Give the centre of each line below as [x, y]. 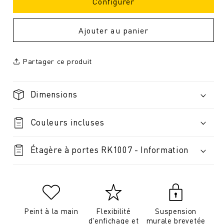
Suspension [176, 211]
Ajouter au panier [113, 30]
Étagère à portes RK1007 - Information [109, 150]
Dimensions [54, 94]
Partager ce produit [57, 61]
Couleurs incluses [67, 122]
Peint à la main [51, 211]
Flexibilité [113, 211]
